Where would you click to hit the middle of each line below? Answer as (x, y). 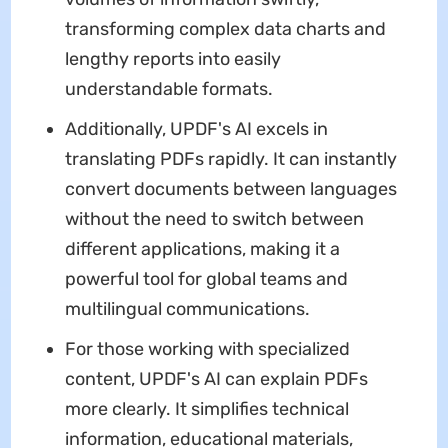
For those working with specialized (207, 348)
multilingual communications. (187, 308)
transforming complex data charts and (225, 28)
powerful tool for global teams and (206, 278)
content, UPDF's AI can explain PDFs (216, 378)
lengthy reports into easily (172, 58)
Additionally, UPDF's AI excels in (196, 128)
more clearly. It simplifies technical (206, 408)
